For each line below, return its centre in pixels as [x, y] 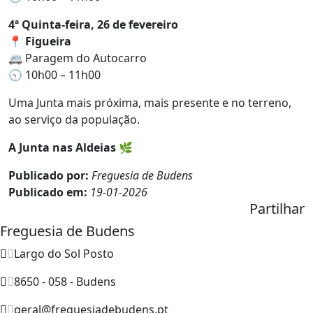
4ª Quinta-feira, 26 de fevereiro [93, 24]
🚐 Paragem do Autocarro [79, 58]
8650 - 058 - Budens [65, 281]
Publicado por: [50, 175]
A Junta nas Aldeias [62, 147]
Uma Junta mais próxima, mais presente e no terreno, [150, 102]
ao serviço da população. [74, 119]
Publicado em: [49, 192]
